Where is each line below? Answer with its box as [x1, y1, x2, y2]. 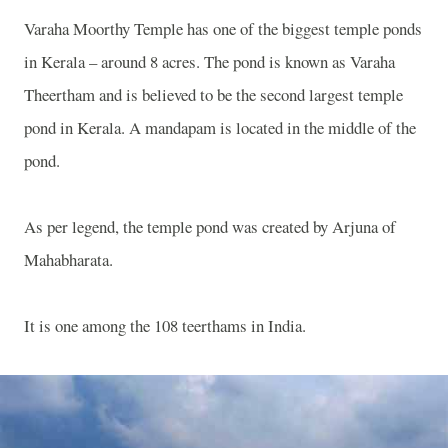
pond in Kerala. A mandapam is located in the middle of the [24, 115, 416, 139]
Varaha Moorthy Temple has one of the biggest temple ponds [24, 16, 422, 40]
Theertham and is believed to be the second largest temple [24, 82, 403, 106]
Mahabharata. [24, 247, 113, 271]
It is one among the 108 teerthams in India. [24, 313, 306, 337]
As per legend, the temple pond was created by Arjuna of [24, 214, 396, 238]
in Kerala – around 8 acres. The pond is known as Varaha [24, 49, 395, 73]
